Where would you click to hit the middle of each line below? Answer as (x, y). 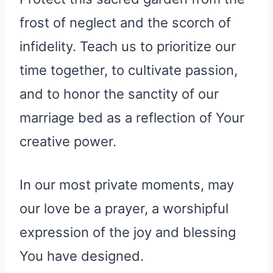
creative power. (68, 142)
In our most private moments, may (127, 185)
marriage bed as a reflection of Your (132, 118)
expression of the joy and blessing (128, 232)
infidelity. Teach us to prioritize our (128, 47)
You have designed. (82, 256)
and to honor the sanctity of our (119, 94)
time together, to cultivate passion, (129, 70)
